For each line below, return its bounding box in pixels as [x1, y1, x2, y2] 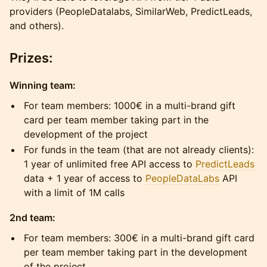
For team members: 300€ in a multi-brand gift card [24, 232, 254, 244]
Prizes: [10, 50, 55, 66]
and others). [10, 20, 64, 32]
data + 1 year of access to [24, 172, 145, 184]
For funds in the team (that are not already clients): [24, 144, 254, 156]
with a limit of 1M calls [24, 187, 125, 198]
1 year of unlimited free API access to [24, 158, 195, 170]
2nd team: [10, 212, 55, 223]
